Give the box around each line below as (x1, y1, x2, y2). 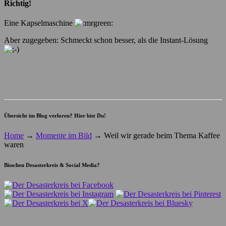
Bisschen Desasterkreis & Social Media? (4, 161, 100, 168)
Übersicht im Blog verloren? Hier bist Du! (4, 112, 106, 119)
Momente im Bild (36, 131, 92, 140)
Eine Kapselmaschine (4, 18, 75, 27)
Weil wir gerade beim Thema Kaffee (102, 131, 220, 140)
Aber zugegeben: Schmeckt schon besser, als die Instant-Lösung (4, 35, 208, 44)
